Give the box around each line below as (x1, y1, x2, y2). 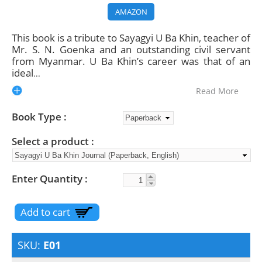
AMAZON (115, 6, 147, 18)
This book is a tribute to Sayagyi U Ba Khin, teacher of (12, 31, 250, 45)
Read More (196, 85, 239, 97)
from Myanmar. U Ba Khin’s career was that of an (12, 54, 250, 68)
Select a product (12, 135, 91, 149)
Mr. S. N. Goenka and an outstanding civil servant (12, 43, 250, 57)
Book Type (12, 110, 64, 124)
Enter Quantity (12, 172, 85, 186)
